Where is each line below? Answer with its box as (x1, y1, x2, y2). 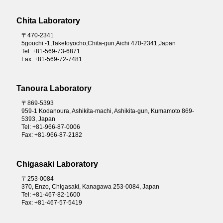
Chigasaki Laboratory (16, 159, 98, 168)
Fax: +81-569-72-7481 (21, 55, 82, 63)
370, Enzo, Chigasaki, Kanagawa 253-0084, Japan (21, 183, 159, 190)
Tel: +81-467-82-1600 (21, 191, 80, 198)
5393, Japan (21, 115, 55, 122)
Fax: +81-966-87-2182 (21, 131, 82, 138)
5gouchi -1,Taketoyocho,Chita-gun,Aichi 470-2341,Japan (21, 39, 176, 47)
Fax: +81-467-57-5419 (21, 199, 82, 206)
